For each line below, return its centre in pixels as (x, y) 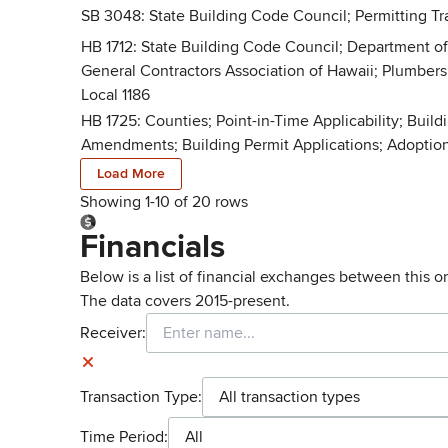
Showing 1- (117, 202)
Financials (152, 247)
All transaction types (289, 397)
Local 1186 (115, 95)
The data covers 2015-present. (185, 301)
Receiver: (113, 333)
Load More (131, 173)
